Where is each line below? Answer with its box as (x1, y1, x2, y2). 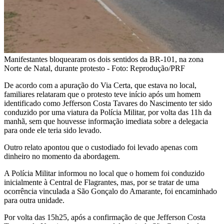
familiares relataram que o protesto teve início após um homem (4, 89, 200, 98)
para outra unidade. (4, 195, 64, 204)
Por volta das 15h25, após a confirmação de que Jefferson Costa (4, 212, 205, 221)
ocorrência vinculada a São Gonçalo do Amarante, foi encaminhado (4, 186, 217, 195)
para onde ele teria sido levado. (4, 125, 101, 134)
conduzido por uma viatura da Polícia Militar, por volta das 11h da (4, 107, 211, 116)
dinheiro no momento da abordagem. (4, 151, 120, 160)
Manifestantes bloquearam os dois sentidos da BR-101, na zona (4, 54, 203, 63)
